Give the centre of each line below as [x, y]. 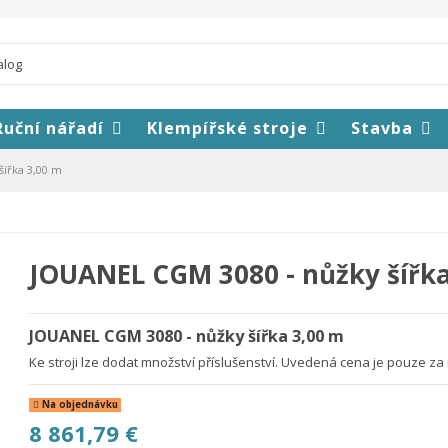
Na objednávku [78, 405]
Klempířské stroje [230, 128]
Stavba [384, 128]
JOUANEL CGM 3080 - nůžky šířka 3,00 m [186, 336]
